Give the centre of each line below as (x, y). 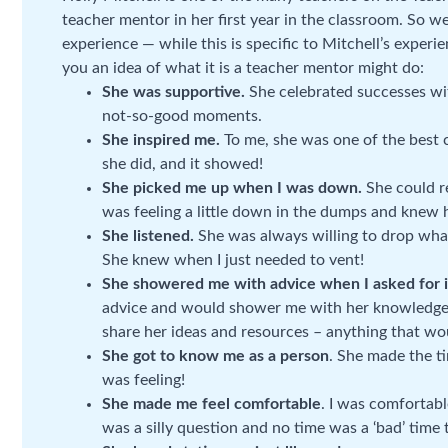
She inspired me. (163, 140)
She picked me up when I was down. (234, 188)
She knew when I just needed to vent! (233, 260)
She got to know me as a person (215, 356)
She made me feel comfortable (211, 404)
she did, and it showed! (182, 164)
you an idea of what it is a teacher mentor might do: (243, 68)
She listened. (148, 236)
